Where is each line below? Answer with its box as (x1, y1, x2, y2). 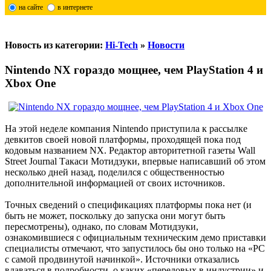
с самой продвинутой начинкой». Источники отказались (5, 254, 239, 265)
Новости (148, 40, 184, 51)
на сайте (18, 2, 43, 11)
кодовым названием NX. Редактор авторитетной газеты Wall (5, 145, 255, 156)
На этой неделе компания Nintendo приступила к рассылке (5, 123, 247, 134)
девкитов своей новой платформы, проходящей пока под (5, 134, 241, 145)
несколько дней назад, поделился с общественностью (5, 167, 224, 178)
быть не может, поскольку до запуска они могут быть (5, 211, 225, 221)
